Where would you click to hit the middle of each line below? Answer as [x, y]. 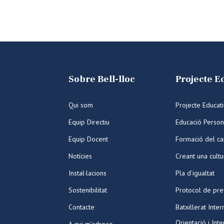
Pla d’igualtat [195, 173]
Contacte [81, 207]
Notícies [80, 156]
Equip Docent [88, 139]
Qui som [81, 105]
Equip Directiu [89, 122]
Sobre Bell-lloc [102, 79]
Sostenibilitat [88, 190]
